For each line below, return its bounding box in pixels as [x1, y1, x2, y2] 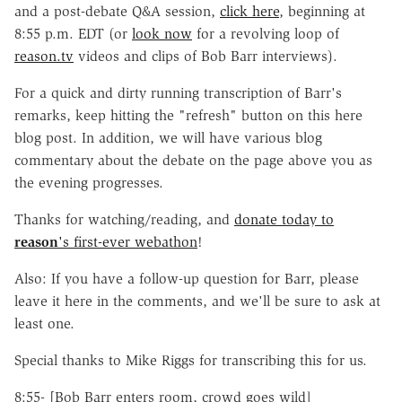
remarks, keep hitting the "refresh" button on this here [14, 106, 363, 124]
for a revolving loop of [192, 24, 339, 42]
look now [132, 24, 192, 42]
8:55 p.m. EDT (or [14, 24, 132, 42]
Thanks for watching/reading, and [14, 210, 234, 228]
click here [220, 2, 279, 20]
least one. [14, 314, 74, 332]
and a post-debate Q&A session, [14, 2, 220, 20]
